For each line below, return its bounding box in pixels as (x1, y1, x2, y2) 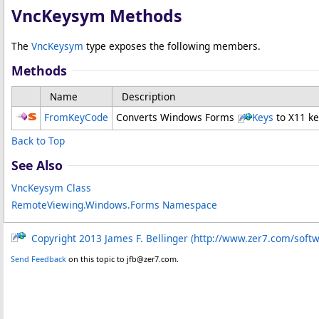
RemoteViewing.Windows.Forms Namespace (11, 198, 217, 211)
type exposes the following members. (83, 39, 261, 53)
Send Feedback (11, 253, 66, 264)
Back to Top (11, 134, 65, 147)
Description (122, 90, 175, 103)
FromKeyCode (44, 110, 108, 124)
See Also (11, 157, 63, 174)
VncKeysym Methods (11, 4, 182, 27)
